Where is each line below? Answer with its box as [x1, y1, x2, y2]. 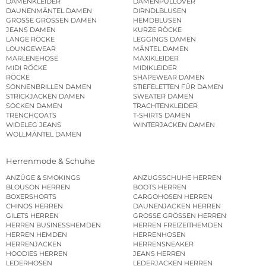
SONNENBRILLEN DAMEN [6, 83, 91, 91]
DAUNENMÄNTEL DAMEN [6, 7, 92, 15]
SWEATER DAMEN [133, 92, 194, 101]
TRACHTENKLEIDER [133, 102, 198, 110]
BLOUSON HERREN [6, 182, 70, 191]
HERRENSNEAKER [133, 239, 194, 248]
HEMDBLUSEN [133, 16, 182, 25]
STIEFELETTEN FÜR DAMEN [133, 83, 223, 91]
